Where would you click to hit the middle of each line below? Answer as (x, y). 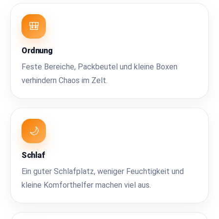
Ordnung (37, 50)
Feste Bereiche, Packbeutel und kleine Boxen (100, 66)
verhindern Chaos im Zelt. (65, 80)
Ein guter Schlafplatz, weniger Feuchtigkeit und (103, 171)
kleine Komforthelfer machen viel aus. (87, 185)
